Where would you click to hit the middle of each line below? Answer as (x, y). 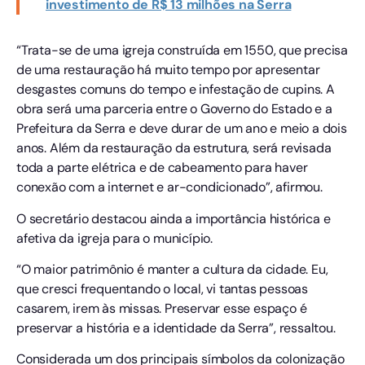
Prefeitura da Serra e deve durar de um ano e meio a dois (182, 129)
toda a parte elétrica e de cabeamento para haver (162, 168)
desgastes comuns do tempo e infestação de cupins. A (176, 90)
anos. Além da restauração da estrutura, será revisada (174, 148)
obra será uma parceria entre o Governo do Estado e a (174, 109)
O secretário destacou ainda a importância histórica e (174, 218)
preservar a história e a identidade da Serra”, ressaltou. (176, 328)
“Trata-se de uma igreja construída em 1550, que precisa (182, 51)
